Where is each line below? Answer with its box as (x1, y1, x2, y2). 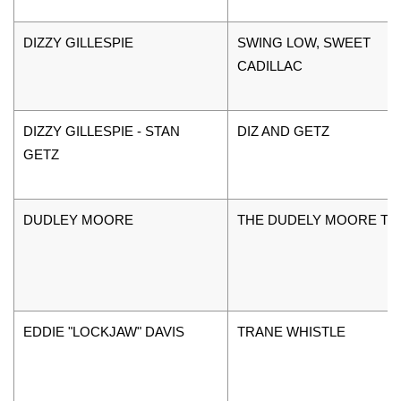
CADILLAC (237, 57, 303, 73)
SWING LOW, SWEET (237, 34, 371, 50)
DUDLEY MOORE (23, 211, 133, 227)
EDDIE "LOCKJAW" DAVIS (23, 323, 184, 339)
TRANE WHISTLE (237, 323, 346, 339)
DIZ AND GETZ (237, 123, 329, 139)
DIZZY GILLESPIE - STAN (23, 123, 180, 139)
